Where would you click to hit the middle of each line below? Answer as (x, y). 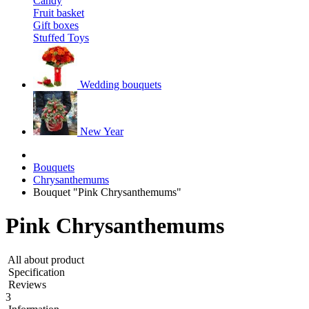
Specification (37, 272)
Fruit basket (59, 13)
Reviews (27, 284)
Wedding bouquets (121, 84)
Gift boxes (56, 25)
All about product (46, 259)
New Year (102, 131)
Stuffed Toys (61, 38)
